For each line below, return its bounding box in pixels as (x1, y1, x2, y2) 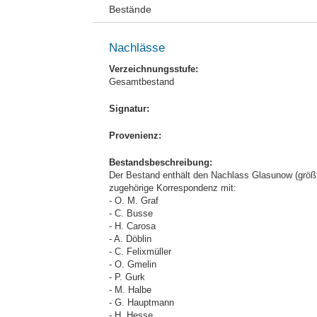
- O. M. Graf (109, 195, 158, 206)
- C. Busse (109, 208, 153, 219)
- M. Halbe (109, 284, 151, 295)
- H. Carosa (109, 221, 156, 231)
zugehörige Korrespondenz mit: (109, 183, 236, 193)
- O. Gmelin (109, 259, 156, 270)
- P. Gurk (109, 272, 145, 282)
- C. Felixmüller (109, 246, 171, 257)
